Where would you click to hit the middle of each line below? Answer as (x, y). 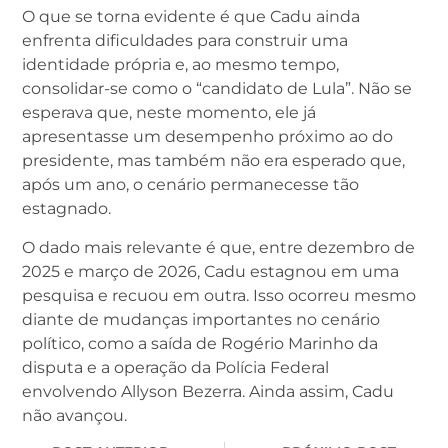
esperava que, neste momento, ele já (169, 113)
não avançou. (74, 415)
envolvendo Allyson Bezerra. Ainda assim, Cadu (208, 391)
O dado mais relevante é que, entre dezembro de (218, 247)
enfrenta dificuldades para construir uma (185, 41)
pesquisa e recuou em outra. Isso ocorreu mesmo (219, 295)
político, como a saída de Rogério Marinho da (200, 343)
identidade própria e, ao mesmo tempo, (180, 65)
